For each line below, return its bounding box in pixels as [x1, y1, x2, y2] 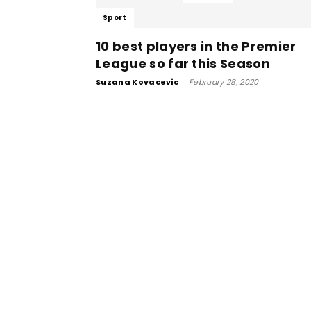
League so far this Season [96, 55, 271, 72]
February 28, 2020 [189, 76, 259, 87]
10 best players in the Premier [96, 37, 296, 55]
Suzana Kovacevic [96, 76, 179, 87]
